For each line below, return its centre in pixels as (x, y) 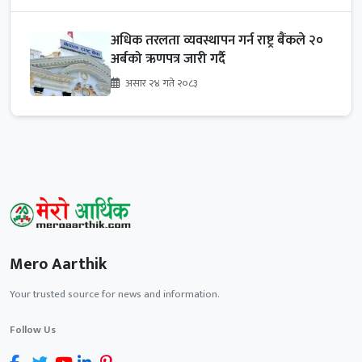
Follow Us (33, 330)
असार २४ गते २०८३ (160, 84)
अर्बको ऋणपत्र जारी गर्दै (168, 59)
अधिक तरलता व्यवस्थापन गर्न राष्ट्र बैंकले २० (217, 41)
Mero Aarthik (58, 265)
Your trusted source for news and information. (115, 295)
